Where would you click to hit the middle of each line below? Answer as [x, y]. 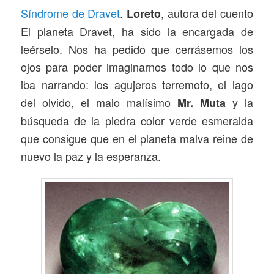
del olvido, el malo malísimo [99, 102]
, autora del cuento [207, 13]
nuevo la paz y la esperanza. [91, 156]
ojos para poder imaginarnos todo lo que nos [137, 66]
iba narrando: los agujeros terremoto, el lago [137, 84]
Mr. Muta [202, 102]
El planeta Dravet [67, 31]
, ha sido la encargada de [183, 31]
